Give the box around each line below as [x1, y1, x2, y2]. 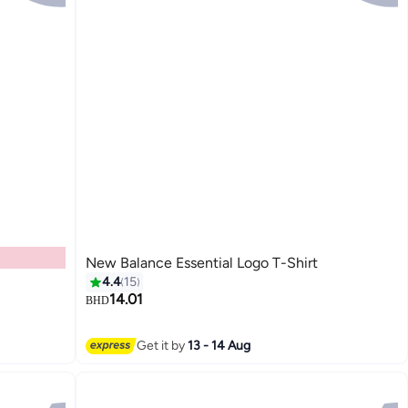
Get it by [137, 337, 189, 353]
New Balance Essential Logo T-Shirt [86, 254, 319, 272]
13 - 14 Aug [188, 337, 251, 353]
